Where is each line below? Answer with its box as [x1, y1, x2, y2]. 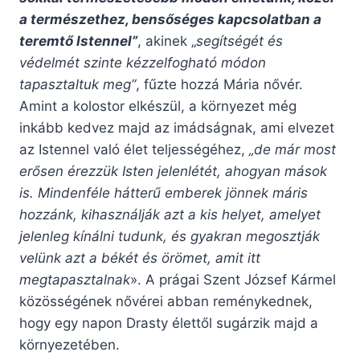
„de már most [249, 141, 336, 158]
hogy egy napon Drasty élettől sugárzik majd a [19, 315, 318, 332]
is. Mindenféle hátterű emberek [19, 185, 222, 202]
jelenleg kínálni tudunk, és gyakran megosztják [19, 228, 320, 245]
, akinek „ [137, 33, 196, 50]
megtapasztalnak [19, 272, 130, 288]
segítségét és [196, 33, 283, 50]
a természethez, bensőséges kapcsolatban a [19, 11, 321, 28]
